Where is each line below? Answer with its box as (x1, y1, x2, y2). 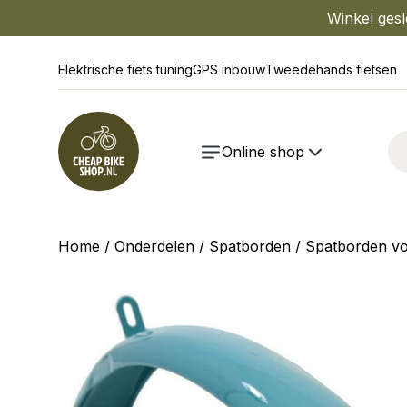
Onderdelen (114, 237, 194, 255)
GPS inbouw (193, 62, 265, 77)
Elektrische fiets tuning (58, 62, 193, 77)
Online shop (222, 143, 305, 161)
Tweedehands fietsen (265, 62, 397, 77)
